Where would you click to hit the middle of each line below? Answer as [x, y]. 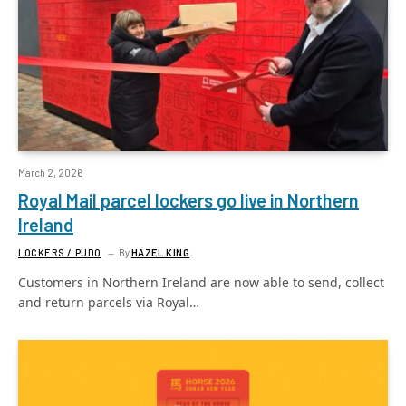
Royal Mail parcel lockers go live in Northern [188, 200]
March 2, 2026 [50, 172]
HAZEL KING [160, 252]
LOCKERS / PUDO [60, 252]
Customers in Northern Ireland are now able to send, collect [201, 282]
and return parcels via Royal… [109, 302]
